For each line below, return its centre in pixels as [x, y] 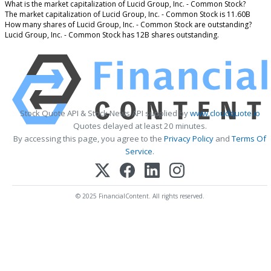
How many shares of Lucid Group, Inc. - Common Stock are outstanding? [128, 24]
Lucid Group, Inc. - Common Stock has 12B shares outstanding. [112, 34]
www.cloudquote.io [225, 113]
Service [139, 151]
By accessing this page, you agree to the [89, 138]
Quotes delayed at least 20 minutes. [140, 126]
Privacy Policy [189, 138]
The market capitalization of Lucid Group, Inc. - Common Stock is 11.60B [128, 14]
